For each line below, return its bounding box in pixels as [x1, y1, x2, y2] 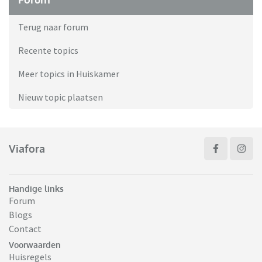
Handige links [9, 184, 64, 194]
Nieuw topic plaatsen [18, 91, 103, 104]
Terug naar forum [18, 21, 88, 33]
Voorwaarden [9, 240, 61, 250]
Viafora [9, 142, 45, 155]
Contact [9, 223, 42, 235]
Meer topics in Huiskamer [18, 68, 119, 80]
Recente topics [18, 44, 78, 57]
